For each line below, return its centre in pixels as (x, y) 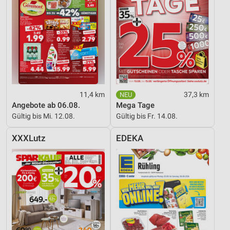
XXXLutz (29, 139)
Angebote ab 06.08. (46, 106)
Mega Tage (135, 106)
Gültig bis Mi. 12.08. (43, 116)
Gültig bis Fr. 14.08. (147, 116)
